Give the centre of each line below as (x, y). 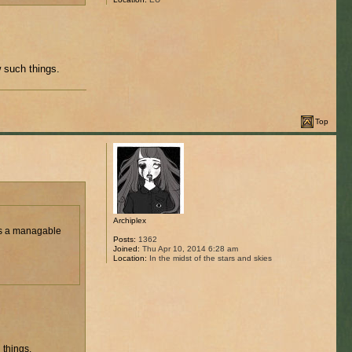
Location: (130, 258)
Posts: (124, 239)
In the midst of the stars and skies (209, 258)
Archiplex (129, 220)
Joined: (126, 248)
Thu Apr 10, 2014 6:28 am (189, 248)
